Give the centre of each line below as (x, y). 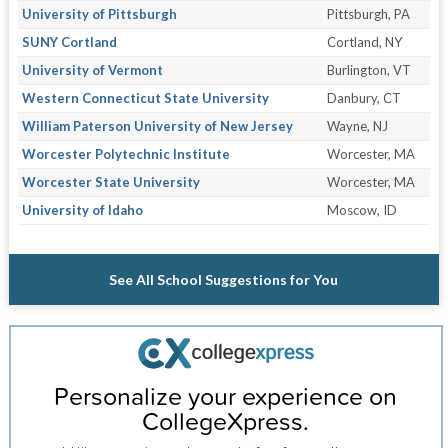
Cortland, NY (364, 42)
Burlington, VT (368, 70)
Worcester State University (110, 182)
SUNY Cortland (69, 42)
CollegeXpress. (226, 421)
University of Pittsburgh (99, 14)
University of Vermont (92, 70)
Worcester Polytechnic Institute (125, 154)
